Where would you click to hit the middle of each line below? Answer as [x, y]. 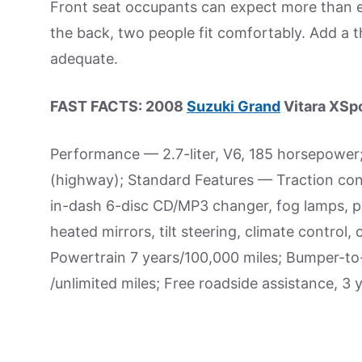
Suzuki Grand [234, 106]
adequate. [84, 59]
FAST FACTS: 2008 [118, 106]
